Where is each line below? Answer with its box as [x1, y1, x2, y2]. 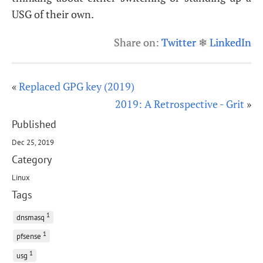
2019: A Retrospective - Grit [115, 97, 244, 111]
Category [12, 153, 52, 166]
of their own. [32, 7, 94, 21]
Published [12, 117, 56, 131]
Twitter [161, 35, 196, 49]
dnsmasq [16, 213, 46, 222]
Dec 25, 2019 [12, 137, 54, 147]
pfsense [16, 231, 43, 241]
